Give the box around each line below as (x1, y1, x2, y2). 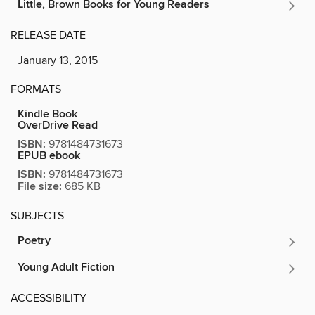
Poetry (18, 233, 51, 248)
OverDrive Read (18, 117, 98, 133)
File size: (18, 179, 62, 194)
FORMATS (11, 82, 61, 96)
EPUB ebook (18, 148, 80, 163)
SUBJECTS (11, 208, 64, 223)
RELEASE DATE (11, 27, 86, 42)
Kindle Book (18, 106, 77, 122)
